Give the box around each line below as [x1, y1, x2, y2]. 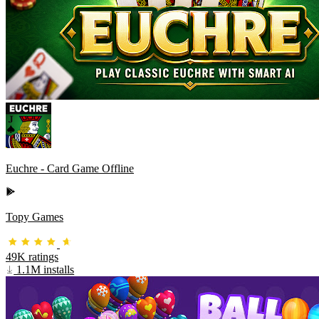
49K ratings [6, 251, 58, 263]
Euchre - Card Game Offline [6, 162, 134, 175]
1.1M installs [14, 263, 75, 276]
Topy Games [6, 211, 63, 224]
